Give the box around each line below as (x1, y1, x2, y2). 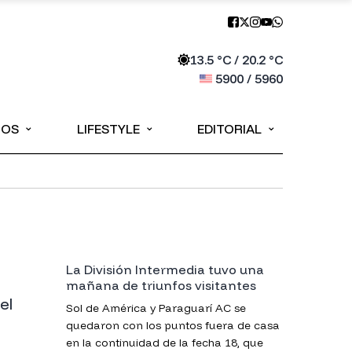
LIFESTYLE (76, 121, 140, 137)
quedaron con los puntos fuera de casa (66, 318, 280, 332)
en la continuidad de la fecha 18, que (66, 335, 263, 350)
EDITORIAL (196, 121, 262, 137)
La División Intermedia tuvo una (66, 262, 264, 277)
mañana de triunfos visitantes (66, 277, 256, 293)
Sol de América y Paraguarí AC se (66, 301, 246, 315)
